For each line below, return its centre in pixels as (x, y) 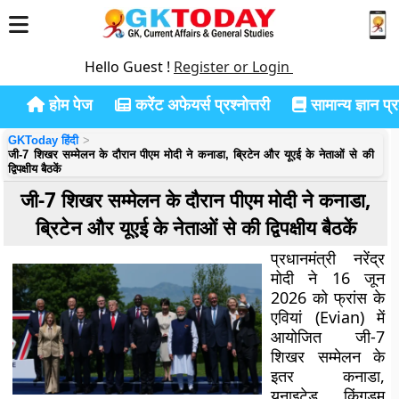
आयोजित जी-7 (328, 337)
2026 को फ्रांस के (328, 297)
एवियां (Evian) (318, 317)
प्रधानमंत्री (312, 258)
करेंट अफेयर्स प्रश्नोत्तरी (200, 104)
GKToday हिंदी (44, 140)
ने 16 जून (339, 278)
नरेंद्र (369, 258)
